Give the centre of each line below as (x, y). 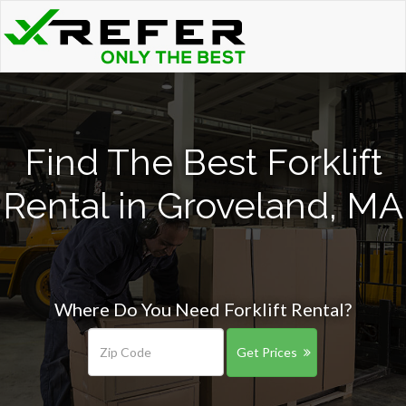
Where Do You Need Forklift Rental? (203, 309)
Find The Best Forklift (203, 162)
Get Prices (266, 352)
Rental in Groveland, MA (203, 205)
